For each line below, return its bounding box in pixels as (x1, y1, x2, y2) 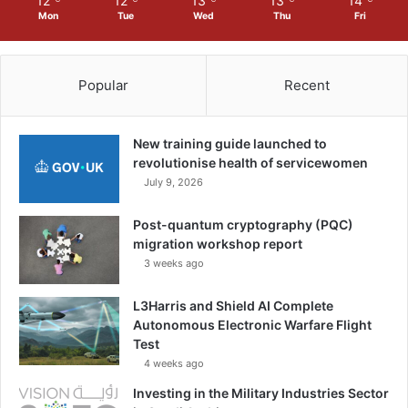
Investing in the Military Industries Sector (133, 384, 389, 401)
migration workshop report (133, 235, 302, 251)
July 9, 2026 (144, 175, 203, 189)
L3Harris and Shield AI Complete (133, 297, 333, 313)
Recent (284, 76, 330, 94)
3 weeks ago (144, 256, 204, 270)
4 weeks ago (144, 356, 204, 370)
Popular (78, 76, 128, 94)
